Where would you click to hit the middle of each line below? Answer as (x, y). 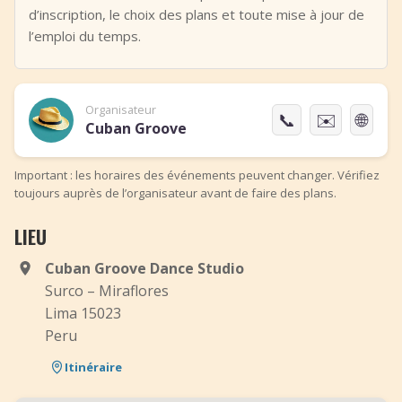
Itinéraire (93, 367)
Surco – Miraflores (107, 291)
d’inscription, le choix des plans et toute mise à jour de (197, 14)
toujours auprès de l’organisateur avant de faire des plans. (175, 193)
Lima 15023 (83, 313)
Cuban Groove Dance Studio (144, 268)
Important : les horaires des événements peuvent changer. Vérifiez (197, 175)
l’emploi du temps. (85, 36)
